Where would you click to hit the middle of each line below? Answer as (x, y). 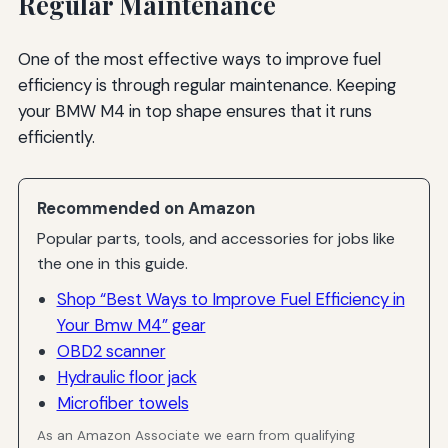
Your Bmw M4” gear (131, 324)
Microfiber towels (122, 402)
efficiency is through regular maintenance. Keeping (206, 84)
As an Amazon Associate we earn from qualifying (196, 436)
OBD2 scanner (111, 350)
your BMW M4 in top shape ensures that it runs (194, 110)
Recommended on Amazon (146, 207)
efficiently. (56, 136)
